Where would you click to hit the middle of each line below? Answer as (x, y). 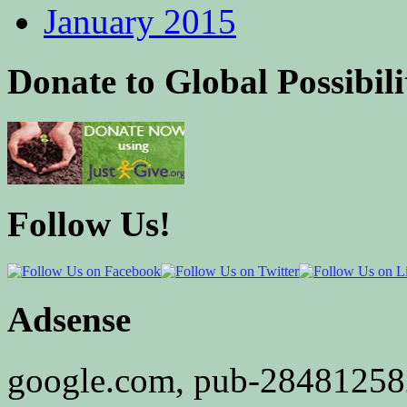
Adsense (69, 320)
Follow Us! (89, 223)
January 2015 (140, 22)
